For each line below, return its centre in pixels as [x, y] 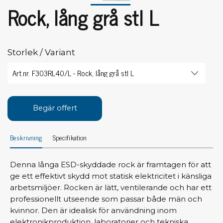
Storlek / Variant [41, 52]
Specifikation [70, 137]
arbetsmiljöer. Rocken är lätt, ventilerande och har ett [111, 187]
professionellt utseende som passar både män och [106, 199]
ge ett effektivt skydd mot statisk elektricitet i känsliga [111, 176]
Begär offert [55, 108]
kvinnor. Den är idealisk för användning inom [93, 210]
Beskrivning [26, 137]
